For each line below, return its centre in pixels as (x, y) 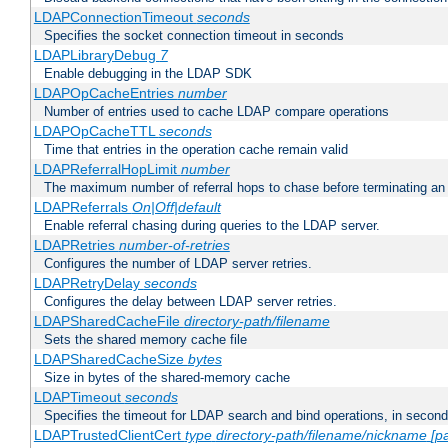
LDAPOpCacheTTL (96, 131)
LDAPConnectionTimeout (115, 17)
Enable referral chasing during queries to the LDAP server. (212, 226)
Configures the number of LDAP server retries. (178, 264)
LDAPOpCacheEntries (105, 93)
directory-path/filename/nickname (321, 435)
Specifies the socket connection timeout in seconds (194, 36)
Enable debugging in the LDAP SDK (148, 74)
